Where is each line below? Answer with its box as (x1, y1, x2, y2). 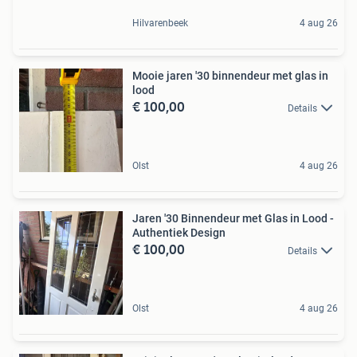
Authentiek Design (132, 226, 226, 239)
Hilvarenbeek (132, 17, 188, 29)
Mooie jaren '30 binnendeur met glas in (132, 69, 328, 82)
